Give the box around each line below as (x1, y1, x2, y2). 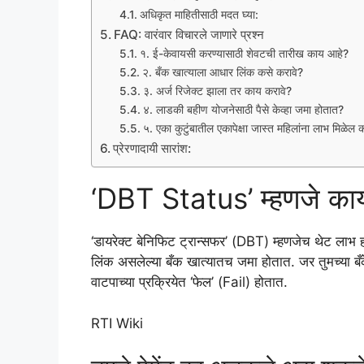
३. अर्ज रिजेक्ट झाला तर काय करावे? (142, 84, 292, 98)
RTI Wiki (91, 314, 143, 331)
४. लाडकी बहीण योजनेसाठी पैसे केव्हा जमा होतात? (142, 103, 344, 117)
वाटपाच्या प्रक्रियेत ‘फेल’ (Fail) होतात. (91, 274, 288, 291)
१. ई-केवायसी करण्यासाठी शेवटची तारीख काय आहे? (139, 47, 349, 61)
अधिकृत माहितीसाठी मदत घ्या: (139, 8, 258, 22)
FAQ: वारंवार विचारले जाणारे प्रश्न (114, 27, 265, 43)
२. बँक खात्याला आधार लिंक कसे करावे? (141, 66, 303, 80)
